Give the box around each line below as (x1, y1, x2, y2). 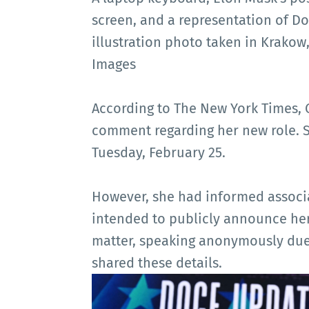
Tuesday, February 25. (92, 143, 226, 161)
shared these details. (92, 254, 222, 271)
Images (92, 55, 136, 72)
